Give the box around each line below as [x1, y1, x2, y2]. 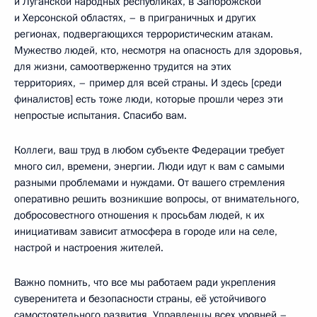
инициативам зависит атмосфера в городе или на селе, [14, 224, 277, 238]
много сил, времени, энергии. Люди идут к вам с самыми [14, 158, 284, 173]
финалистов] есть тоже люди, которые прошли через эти [14, 91, 283, 106]
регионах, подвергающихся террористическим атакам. [14, 26, 273, 41]
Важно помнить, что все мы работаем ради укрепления [14, 275, 276, 289]
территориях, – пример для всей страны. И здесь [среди [14, 75, 282, 90]
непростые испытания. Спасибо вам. [14, 108, 187, 122]
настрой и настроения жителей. [14, 240, 163, 255]
